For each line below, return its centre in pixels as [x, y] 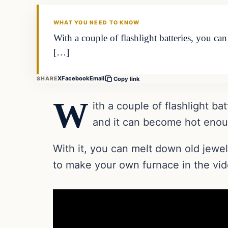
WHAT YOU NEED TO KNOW [96, 23]
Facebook [76, 79]
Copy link [127, 79]
